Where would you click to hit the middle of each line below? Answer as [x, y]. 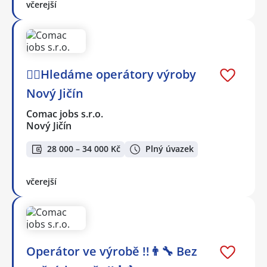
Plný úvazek [170, 149]
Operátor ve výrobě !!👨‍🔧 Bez [112, 251]
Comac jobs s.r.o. [65, 114]
